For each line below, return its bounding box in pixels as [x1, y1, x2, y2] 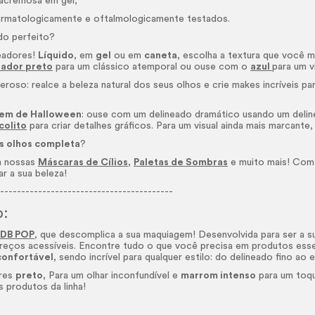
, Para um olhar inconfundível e [43, 271, 181, 281]
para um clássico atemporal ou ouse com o [53, 62, 251, 72]
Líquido [38, 51, 75, 60]
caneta [144, 51, 178, 60]
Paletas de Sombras [134, 157, 229, 167]
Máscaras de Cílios [38, 157, 129, 167]
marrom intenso [181, 271, 257, 281]
